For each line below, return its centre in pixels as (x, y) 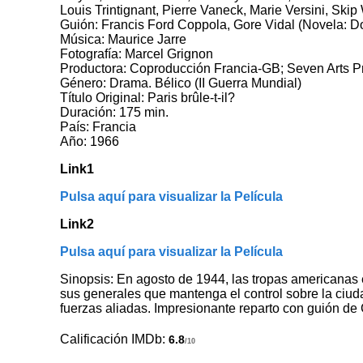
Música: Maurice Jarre (124, 39)
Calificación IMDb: (115, 339)
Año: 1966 (90, 141)
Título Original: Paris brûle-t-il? (148, 97)
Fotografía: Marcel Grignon (137, 53)
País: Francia (98, 126)
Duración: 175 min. (115, 112)
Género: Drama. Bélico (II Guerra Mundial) (181, 83)
